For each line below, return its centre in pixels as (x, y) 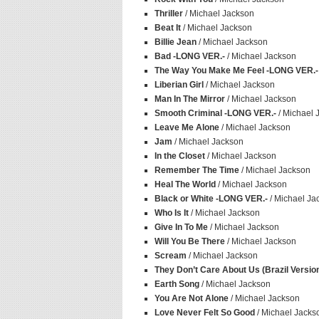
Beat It (168, 28)
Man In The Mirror (190, 99)
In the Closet (180, 156)
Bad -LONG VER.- (190, 56)
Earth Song (177, 284)
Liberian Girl (179, 85)
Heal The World (185, 184)
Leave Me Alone (187, 127)
